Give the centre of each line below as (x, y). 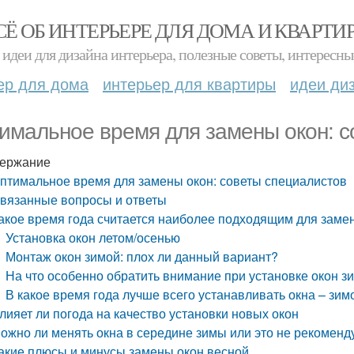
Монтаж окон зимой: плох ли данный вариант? (142, 256)
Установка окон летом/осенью (93, 237)
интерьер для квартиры (189, 83)
